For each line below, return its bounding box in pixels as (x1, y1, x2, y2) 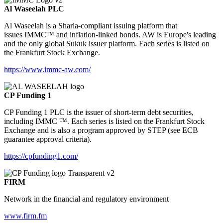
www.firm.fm (4, 212, 47, 221)
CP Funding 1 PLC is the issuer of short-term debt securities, (4, 108, 194, 117)
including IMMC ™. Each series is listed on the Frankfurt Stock (4, 117, 205, 126)
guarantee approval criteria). (4, 135, 92, 144)
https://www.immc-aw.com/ (4, 65, 91, 74)
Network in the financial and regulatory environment (4, 195, 169, 204)
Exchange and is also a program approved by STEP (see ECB (4, 126, 198, 135)
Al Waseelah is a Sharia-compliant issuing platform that (4, 21, 177, 30)
